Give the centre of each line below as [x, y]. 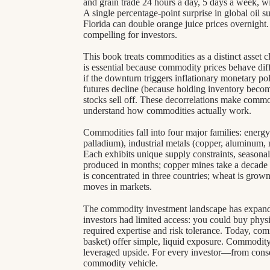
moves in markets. [118, 187]
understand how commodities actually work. [167, 110]
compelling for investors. [130, 34]
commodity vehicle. [121, 263]
